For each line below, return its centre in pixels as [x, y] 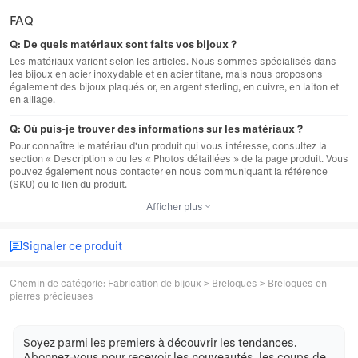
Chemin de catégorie [56, 283]
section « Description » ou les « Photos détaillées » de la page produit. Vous [179, 159]
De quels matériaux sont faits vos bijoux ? [130, 44]
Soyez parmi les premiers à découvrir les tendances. [160, 343]
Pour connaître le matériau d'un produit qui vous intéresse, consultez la [168, 146]
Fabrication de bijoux [155, 283]
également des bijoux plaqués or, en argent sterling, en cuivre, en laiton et [174, 87]
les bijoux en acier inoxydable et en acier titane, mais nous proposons [166, 74]
